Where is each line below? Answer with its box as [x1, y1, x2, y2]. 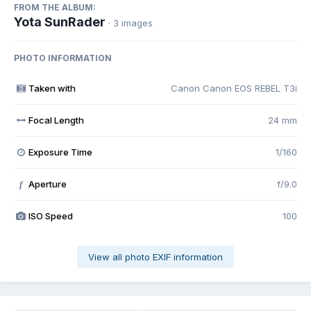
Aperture [28, 178, 67, 190]
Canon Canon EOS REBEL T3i [171, 83, 297, 94]
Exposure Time [28, 146, 92, 158]
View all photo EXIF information [88, 251, 223, 263]
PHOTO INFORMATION [14, 53, 112, 64]
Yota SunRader [14, 15, 106, 30]
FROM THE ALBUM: [14, 2, 96, 13]
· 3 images [108, 17, 153, 29]
